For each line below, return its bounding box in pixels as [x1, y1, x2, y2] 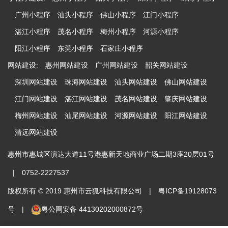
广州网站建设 [95, 61, 138, 69]
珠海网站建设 [65, 78, 107, 86]
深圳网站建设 [15, 78, 58, 86]
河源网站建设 [115, 111, 157, 120]
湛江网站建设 [65, 95, 107, 103]
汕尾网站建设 [65, 111, 107, 120]
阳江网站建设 [164, 111, 207, 120]
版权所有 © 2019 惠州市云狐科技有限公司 [8, 187, 144, 195]
